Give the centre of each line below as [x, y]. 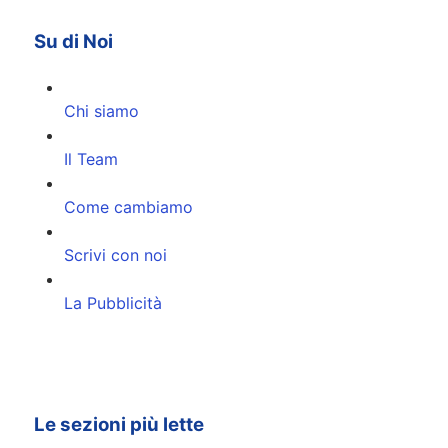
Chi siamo [101, 110]
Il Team [91, 158]
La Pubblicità [113, 302]
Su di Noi [73, 41]
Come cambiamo [128, 206]
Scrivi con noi [115, 254]
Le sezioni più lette [119, 425]
